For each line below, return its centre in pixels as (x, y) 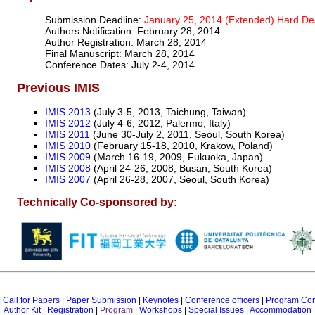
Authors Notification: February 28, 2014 (133, 31)
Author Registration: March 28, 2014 (126, 43)
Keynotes (160, 301)
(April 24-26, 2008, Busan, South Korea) (181, 168)
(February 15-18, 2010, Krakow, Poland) (182, 146)
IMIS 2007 (68, 180)
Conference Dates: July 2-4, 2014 (120, 65)
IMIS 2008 (68, 168)
